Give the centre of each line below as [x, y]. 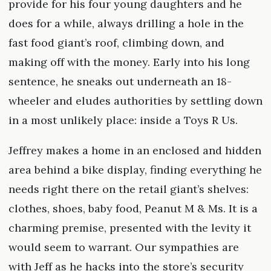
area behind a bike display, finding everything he [135, 170]
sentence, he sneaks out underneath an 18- [120, 82]
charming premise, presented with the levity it [129, 228]
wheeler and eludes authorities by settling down [135, 101]
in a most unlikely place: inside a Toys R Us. [123, 120]
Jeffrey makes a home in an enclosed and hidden [135, 151]
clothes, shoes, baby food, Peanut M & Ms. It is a [133, 209]
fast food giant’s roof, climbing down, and [116, 43]
